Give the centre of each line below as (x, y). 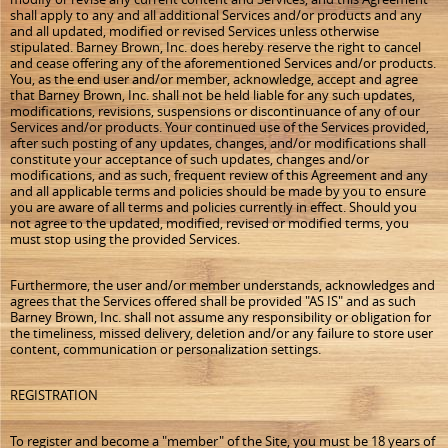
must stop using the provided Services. (125, 239)
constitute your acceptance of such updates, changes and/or (189, 159)
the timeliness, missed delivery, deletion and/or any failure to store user (221, 333)
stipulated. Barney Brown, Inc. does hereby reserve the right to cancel (215, 47)
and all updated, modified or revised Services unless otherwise (194, 31)
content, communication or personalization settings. (165, 349)
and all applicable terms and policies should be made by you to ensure (218, 191)
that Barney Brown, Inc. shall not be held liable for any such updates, (212, 95)
